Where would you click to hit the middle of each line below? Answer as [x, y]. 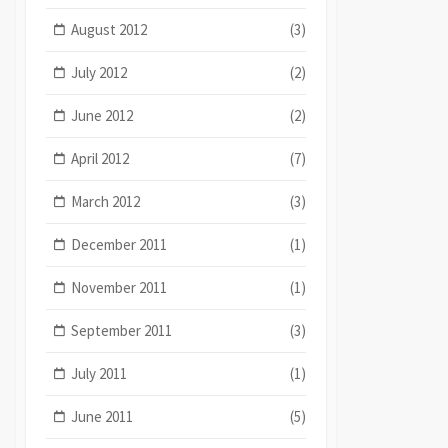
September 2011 [122, 330]
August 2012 [109, 29]
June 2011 [102, 416]
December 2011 [119, 244]
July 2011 [99, 373]
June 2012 [102, 115]
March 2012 [106, 201]
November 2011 [119, 287]
